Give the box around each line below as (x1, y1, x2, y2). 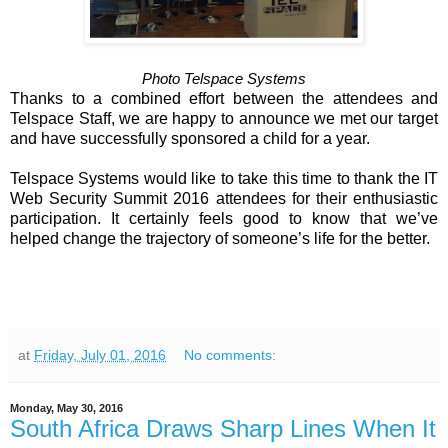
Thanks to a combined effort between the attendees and (10, 89, 438, 107)
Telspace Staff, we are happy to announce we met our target (10, 109, 438, 127)
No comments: (184, 346, 277, 363)
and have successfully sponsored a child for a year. (10, 129, 370, 147)
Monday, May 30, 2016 (10, 402, 123, 415)
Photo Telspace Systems (142, 70, 306, 87)
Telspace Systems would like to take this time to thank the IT (10, 169, 438, 187)
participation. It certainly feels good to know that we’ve (10, 209, 438, 227)
